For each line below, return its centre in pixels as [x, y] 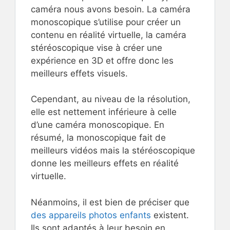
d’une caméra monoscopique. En [98, 125]
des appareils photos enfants [91, 215]
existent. [170, 215]
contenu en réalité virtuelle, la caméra [109, 35]
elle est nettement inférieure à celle [104, 112]
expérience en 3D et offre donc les [102, 60]
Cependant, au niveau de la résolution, [111, 99]
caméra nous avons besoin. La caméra [111, 9]
